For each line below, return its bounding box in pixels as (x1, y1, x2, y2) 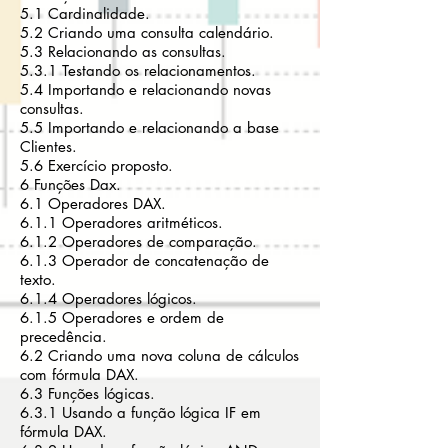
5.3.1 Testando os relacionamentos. (20, 61, 256, 80)
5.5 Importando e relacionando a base (20, 118, 279, 137)
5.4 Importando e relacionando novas (20, 80, 271, 99)
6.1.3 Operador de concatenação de (20, 251, 269, 270)
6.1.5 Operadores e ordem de (20, 308, 224, 327)
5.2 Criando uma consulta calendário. (20, 23, 274, 42)
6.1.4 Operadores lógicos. (20, 289, 197, 308)
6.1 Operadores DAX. (20, 194, 166, 213)
